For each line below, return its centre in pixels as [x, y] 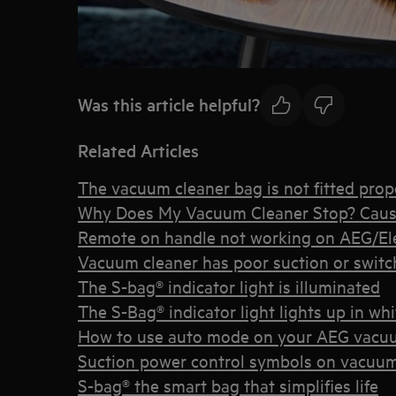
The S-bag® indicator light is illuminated [229, 286]
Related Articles [138, 150]
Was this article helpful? [169, 105]
